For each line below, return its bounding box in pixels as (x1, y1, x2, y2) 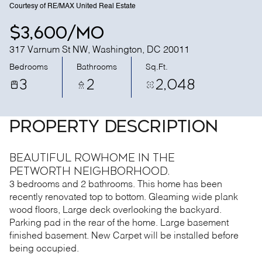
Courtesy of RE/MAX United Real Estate (9, 3, 136, 10)
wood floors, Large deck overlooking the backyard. (9, 206, 222, 215)
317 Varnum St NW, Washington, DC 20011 (9, 46, 189, 55)
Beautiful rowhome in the (9, 151, 175, 164)
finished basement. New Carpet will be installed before (9, 232, 239, 241)
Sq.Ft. (146, 63, 168, 71)
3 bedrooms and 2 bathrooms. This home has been (9, 180, 222, 189)
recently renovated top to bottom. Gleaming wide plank (9, 193, 238, 202)
